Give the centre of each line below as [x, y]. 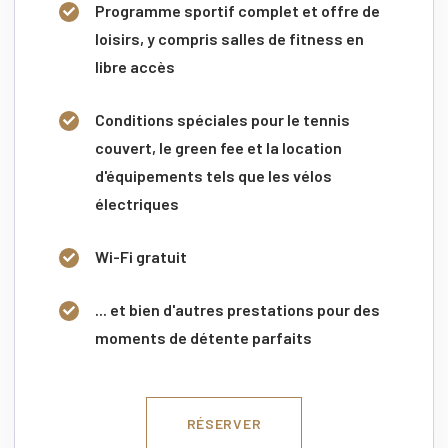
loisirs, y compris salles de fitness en [229, 38]
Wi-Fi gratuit [141, 256]
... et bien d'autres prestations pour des [237, 309]
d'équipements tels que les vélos [213, 175]
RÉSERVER [224, 423]
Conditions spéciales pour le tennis [222, 119]
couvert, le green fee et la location [218, 147]
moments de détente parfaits [203, 337]
